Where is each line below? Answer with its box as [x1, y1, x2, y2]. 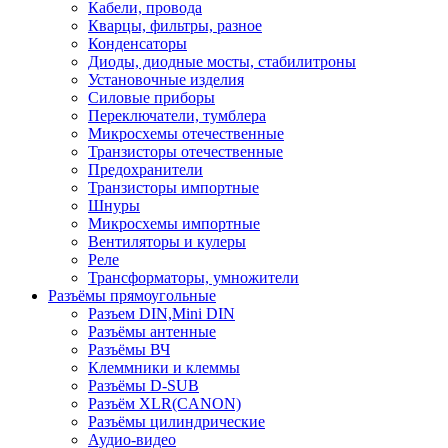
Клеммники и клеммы [88, 359, 240, 376]
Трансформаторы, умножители [88, 269, 299, 286]
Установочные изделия [88, 71, 244, 88]
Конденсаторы [88, 35, 187, 52]
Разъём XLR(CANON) [88, 395, 241, 412]
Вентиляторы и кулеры [88, 233, 246, 250]
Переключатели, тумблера [88, 107, 266, 124]
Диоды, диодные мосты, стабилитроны [88, 53, 356, 70]
